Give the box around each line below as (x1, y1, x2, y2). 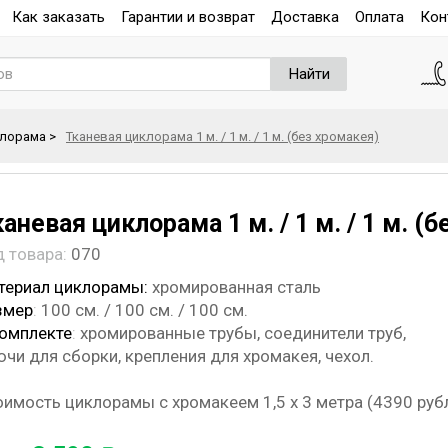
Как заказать (12, 7, 105, 26)
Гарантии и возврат (121, 7, 255, 26)
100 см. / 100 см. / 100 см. (40, 300, 248, 320)
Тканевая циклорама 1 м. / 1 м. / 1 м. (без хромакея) (66, 129, 379, 144)
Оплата (355, 7, 404, 26)
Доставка (271, 7, 339, 26)
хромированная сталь (151, 277, 321, 297)
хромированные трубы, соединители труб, (79, 323, 406, 343)
